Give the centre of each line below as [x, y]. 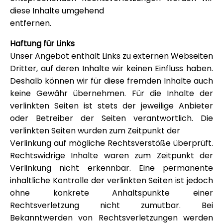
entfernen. [31, 23]
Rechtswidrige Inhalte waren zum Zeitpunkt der [111, 155]
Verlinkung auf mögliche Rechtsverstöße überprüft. [111, 143]
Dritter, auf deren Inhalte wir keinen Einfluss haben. [111, 68]
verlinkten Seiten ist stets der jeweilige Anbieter [111, 106]
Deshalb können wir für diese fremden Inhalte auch [111, 81]
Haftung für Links [42, 43]
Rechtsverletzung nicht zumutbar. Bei [111, 205]
